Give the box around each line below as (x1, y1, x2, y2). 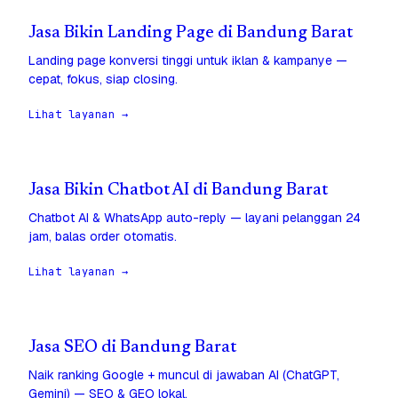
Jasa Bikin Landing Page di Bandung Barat (28, 25, 353, 43)
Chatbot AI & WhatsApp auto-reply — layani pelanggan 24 (28, 210, 361, 227)
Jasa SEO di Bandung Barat (28, 339, 236, 357)
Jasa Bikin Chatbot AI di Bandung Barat (28, 182, 328, 200)
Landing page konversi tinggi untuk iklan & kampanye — (28, 52, 347, 69)
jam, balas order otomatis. (28, 228, 177, 245)
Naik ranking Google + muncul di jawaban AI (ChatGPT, (28, 367, 339, 384)
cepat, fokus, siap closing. (28, 71, 178, 88)
